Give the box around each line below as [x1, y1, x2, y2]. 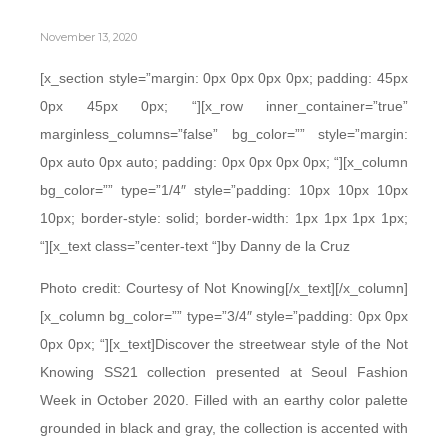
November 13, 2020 [40, 30, 137, 44]
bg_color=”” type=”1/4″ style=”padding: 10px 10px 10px [40, 182, 408, 198]
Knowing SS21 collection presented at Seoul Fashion [40, 364, 408, 380]
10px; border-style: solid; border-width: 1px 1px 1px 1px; [40, 210, 408, 226]
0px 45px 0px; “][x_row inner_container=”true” [40, 98, 408, 114]
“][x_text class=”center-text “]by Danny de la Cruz [40, 238, 350, 254]
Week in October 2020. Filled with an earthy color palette [40, 392, 408, 408]
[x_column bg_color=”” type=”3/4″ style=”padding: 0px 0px [40, 308, 408, 324]
